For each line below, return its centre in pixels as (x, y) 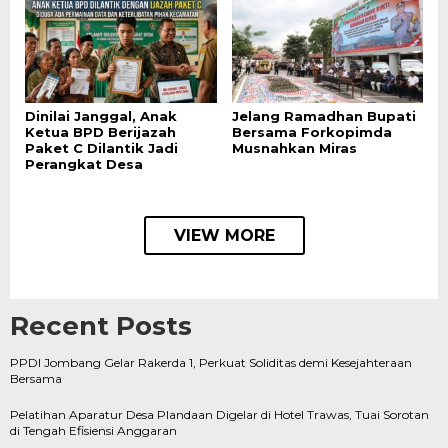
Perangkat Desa (84, 164)
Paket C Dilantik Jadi (101, 148)
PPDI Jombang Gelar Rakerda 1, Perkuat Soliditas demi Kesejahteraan (211, 363)
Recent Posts (101, 326)
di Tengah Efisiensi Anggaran (93, 431)
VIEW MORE (224, 236)
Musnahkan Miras (294, 148)
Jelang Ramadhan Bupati (323, 116)
